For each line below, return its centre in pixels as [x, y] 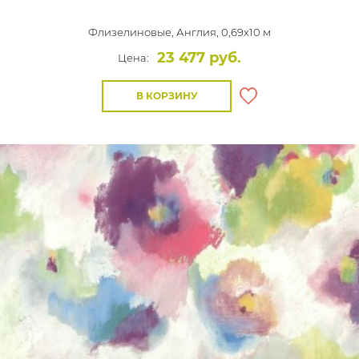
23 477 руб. [199, 58]
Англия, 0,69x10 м [224, 32]
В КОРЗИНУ [167, 96]
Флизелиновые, [132, 32]
